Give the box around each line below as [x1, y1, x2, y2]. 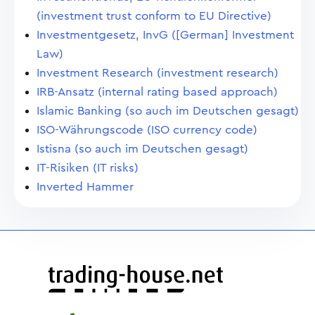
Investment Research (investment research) [37, 67, 278, 79]
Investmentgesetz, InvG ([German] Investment [37, 29, 294, 41]
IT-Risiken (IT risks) [37, 162, 139, 174]
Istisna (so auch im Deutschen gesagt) [37, 143, 248, 155]
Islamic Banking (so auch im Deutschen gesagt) [37, 105, 299, 117]
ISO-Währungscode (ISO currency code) [37, 124, 257, 136]
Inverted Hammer [37, 181, 134, 193]
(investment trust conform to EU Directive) [37, 10, 271, 22]
